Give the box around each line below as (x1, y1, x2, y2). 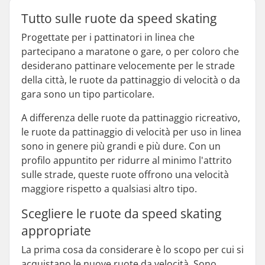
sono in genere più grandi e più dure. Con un (21, 140, 221, 153)
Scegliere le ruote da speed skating (21, 205, 221, 222)
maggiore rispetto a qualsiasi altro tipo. (21, 182, 197, 195)
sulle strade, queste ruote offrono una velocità (21, 168, 229, 181)
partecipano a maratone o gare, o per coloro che (21, 45, 239, 58)
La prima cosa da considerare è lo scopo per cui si (21, 243, 244, 256)
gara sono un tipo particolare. (21, 88, 154, 101)
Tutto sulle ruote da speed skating (21, 10, 216, 27)
